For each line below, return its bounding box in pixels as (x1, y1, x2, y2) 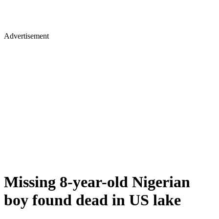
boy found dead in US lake (4, 191, 181, 209)
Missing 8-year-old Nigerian (4, 173, 190, 191)
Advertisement (4, 32, 49, 40)
